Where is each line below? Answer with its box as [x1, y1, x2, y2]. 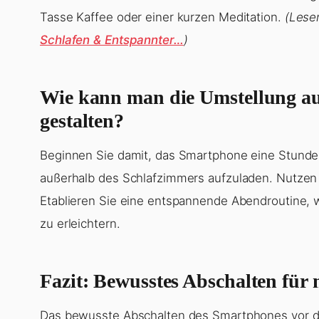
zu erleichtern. [40, 216, 120, 231]
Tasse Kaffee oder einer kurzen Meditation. [40, 9, 285, 24]
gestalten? [40, 109, 125, 132]
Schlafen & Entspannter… [40, 32, 184, 47]
